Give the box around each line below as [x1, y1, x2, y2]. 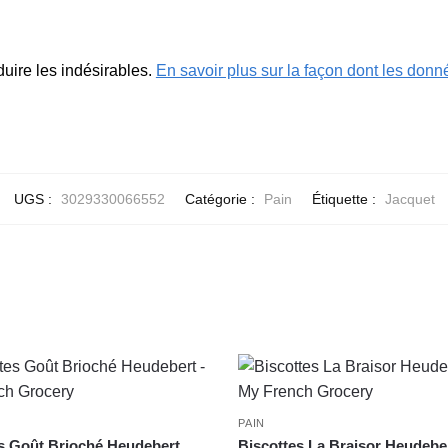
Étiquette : [311, 190, 380, 207]
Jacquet [384, 190, 435, 207]
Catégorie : [184, 190, 259, 207]
